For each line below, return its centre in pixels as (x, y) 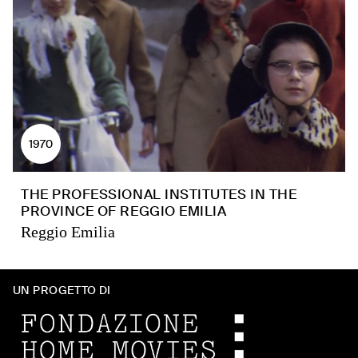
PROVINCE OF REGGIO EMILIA (124, 211)
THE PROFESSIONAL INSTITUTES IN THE (159, 194)
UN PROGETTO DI (62, 290)
